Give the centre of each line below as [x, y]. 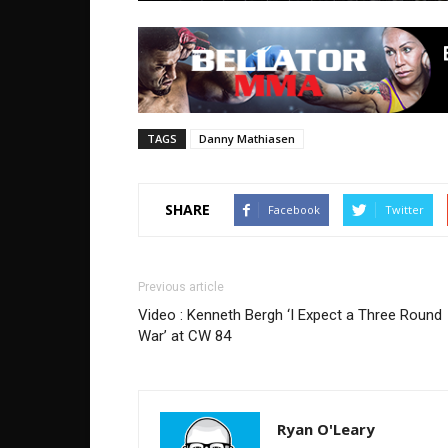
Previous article [181, 286]
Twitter [404, 209]
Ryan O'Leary [326, 428]
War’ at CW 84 [184, 335]
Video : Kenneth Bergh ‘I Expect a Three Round [290, 314]
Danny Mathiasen [247, 138]
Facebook [294, 209]
